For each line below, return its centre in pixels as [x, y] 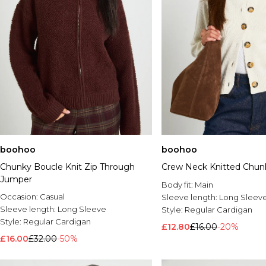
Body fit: [178, 185]
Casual [52, 197]
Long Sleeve [82, 209]
